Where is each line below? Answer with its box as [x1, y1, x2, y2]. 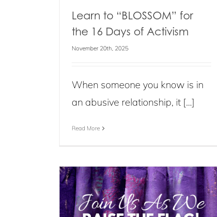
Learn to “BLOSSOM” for [72, 9, 193, 22]
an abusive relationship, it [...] [72, 96, 195, 108]
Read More [72, 124, 100, 132]
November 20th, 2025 [72, 45, 128, 52]
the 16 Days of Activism [72, 25, 189, 38]
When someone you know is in [72, 78, 203, 91]
